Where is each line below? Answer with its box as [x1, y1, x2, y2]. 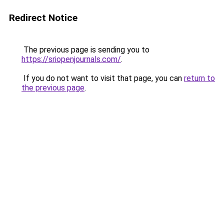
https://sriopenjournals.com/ [21, 54, 121, 64]
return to [184, 73, 215, 83]
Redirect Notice [9, 12, 77, 23]
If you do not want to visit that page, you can [21, 73, 184, 83]
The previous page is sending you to [21, 45, 149, 54]
